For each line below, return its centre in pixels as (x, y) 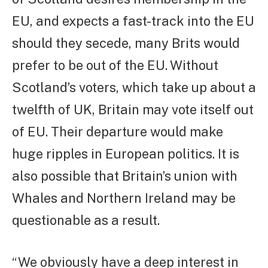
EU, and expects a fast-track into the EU (133, 21)
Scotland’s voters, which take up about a (134, 87)
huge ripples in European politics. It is (126, 153)
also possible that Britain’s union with (125, 176)
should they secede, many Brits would (126, 43)
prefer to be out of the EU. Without (115, 65)
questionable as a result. (86, 220)
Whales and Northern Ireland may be (124, 198)
